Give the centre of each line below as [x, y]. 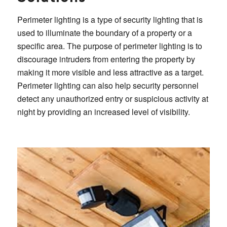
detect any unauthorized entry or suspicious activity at [112, 98]
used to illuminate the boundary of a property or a [104, 32]
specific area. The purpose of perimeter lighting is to [109, 46]
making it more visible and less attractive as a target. [110, 72]
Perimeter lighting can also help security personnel [108, 85]
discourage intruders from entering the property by [106, 59]
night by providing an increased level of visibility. [103, 111]
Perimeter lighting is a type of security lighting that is [110, 19]
